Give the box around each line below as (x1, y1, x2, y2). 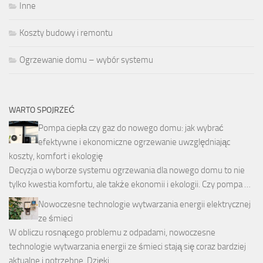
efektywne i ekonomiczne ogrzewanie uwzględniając (38, 137, 230, 148)
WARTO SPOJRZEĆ (9, 105, 75, 116)
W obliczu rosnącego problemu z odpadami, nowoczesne (9, 227, 215, 238)
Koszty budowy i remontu (19, 28, 113, 39)
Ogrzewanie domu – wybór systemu (19, 55, 153, 66)
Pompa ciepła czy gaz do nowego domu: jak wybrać (38, 123, 224, 134)
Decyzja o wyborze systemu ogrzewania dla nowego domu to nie (9, 165, 245, 176)
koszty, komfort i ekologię (9, 151, 103, 162)
